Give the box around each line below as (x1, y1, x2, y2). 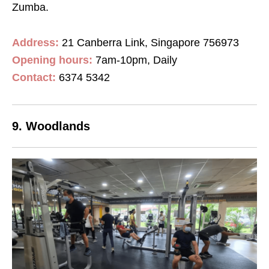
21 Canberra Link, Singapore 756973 (62, 37, 239, 49)
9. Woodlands (12, 119, 90, 133)
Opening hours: (12, 54, 92, 66)
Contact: (12, 71, 56, 83)
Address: (12, 37, 59, 49)
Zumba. (12, 1, 49, 13)
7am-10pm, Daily (92, 54, 177, 66)
